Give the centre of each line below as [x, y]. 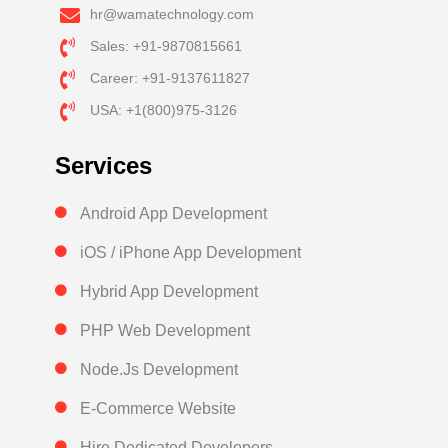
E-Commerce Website [158, 409]
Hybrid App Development [169, 292]
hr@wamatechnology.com [172, 14]
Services [103, 166]
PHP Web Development [165, 331]
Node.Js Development [159, 370]
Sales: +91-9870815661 [166, 46]
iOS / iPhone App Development [190, 253]
